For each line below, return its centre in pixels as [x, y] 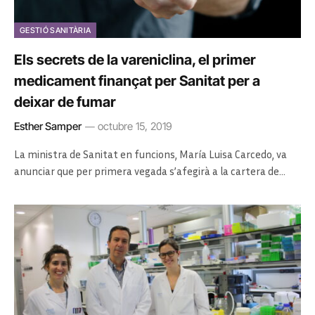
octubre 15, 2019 [135, 126]
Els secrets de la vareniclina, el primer [135, 59]
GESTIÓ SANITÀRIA [56, 30]
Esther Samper [48, 126]
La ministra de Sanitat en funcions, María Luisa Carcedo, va [150, 154]
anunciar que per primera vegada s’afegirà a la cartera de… [150, 171]
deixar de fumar [65, 102]
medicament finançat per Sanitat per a [137, 81]
